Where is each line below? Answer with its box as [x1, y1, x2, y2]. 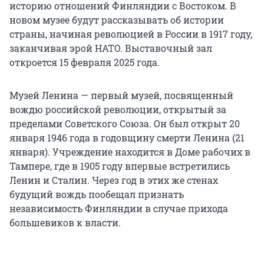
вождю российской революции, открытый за [9, 103, 226, 116]
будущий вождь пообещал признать [9, 188, 184, 201]
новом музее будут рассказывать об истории [9, 14, 224, 27]
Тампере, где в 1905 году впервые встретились [9, 160, 230, 173]
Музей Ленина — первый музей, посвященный [9, 89, 233, 102]
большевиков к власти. [9, 216, 121, 229]
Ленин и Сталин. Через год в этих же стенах [9, 174, 218, 187]
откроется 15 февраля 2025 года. [9, 56, 160, 69]
